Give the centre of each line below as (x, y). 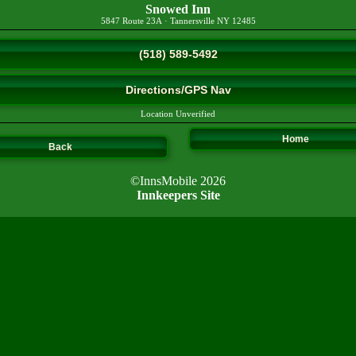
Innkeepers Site (178, 195)
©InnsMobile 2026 (178, 180)
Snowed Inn (178, 9)
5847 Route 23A (131, 21)
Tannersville (192, 21)
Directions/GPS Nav (178, 90)
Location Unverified (178, 114)
